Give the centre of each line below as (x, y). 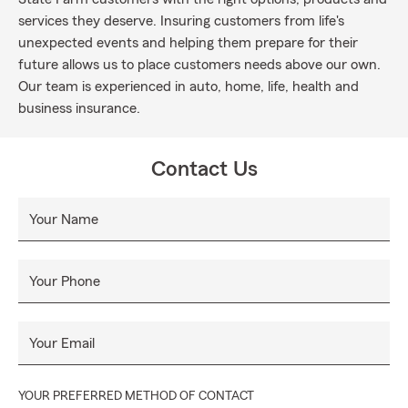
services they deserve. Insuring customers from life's (181, 21)
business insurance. (79, 108)
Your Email (62, 343)
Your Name (64, 219)
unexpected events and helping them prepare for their (188, 43)
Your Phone (65, 281)
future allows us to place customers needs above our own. (199, 65)
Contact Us (204, 169)
